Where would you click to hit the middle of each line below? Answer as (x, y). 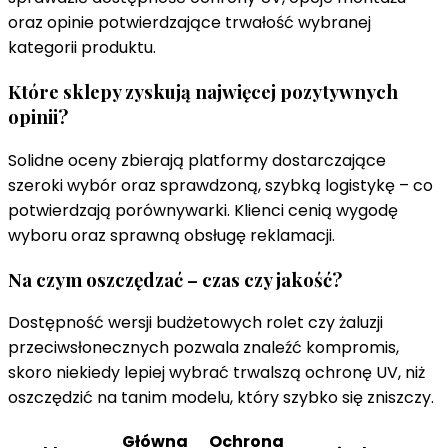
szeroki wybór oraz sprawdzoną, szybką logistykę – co (220, 185)
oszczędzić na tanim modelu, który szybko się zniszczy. (221, 398)
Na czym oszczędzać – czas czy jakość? (175, 279)
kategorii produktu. (82, 48)
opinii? (38, 117)
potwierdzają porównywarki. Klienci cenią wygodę (203, 210)
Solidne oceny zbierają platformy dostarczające (197, 160)
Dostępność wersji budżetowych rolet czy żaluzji (195, 323)
